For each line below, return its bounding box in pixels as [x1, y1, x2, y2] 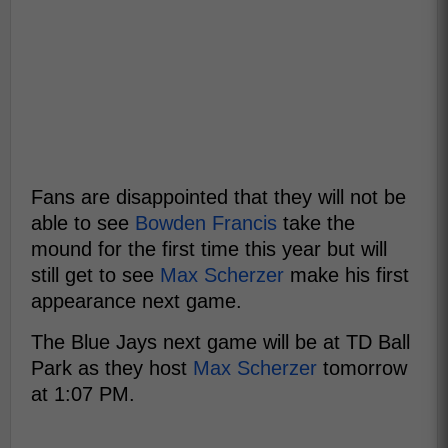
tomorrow [317, 357, 407, 379]
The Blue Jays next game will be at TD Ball [31, 331, 410, 353]
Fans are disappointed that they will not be [31, 186, 406, 208]
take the [277, 212, 355, 234]
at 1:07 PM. [31, 383, 135, 405]
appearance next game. [31, 290, 242, 312]
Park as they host [31, 357, 193, 379]
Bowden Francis [135, 212, 277, 234]
